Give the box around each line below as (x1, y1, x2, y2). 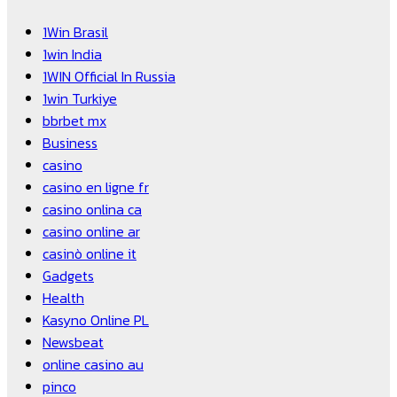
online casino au (43, 354, 144, 376)
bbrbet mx (43, 110, 106, 132)
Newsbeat (43, 331, 104, 354)
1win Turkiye (43, 88, 117, 110)
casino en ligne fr (43, 176, 149, 198)
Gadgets (43, 265, 94, 287)
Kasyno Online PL (43, 309, 149, 331)
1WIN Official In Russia (43, 66, 175, 88)
